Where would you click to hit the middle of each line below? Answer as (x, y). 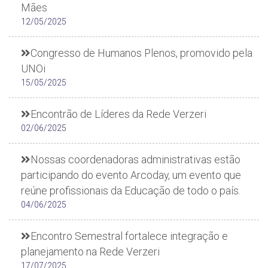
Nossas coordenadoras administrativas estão (135, 159)
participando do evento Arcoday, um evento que (131, 175)
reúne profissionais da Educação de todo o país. (131, 191)
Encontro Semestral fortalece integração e (129, 236)
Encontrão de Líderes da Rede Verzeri (118, 114)
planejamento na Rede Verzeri (90, 252)
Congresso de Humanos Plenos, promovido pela (141, 53)
